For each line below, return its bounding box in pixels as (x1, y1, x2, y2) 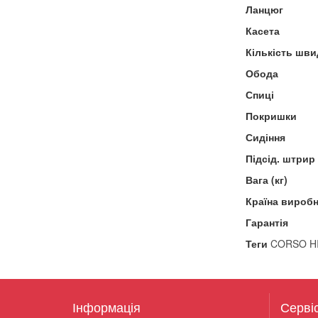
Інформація (72, 297, 141, 316)
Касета (245, 23, 280, 38)
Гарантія (245, 214, 288, 229)
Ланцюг (245, 1, 283, 16)
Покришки (245, 108, 297, 123)
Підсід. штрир (245, 150, 315, 165)
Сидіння (245, 129, 285, 144)
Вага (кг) (245, 172, 287, 187)
